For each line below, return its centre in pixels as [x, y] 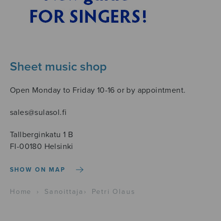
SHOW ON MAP [38, 170]
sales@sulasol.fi [38, 113]
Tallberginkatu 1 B [42, 135]
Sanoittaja [64, 192]
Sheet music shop [58, 67]
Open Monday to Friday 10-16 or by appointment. [98, 90]
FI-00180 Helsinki [42, 147]
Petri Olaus [113, 192]
